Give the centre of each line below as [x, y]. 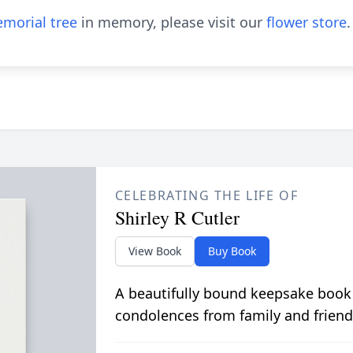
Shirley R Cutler [177, 217]
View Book [154, 251]
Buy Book [232, 251]
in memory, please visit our [172, 22]
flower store [307, 22]
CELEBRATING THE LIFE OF [206, 195]
